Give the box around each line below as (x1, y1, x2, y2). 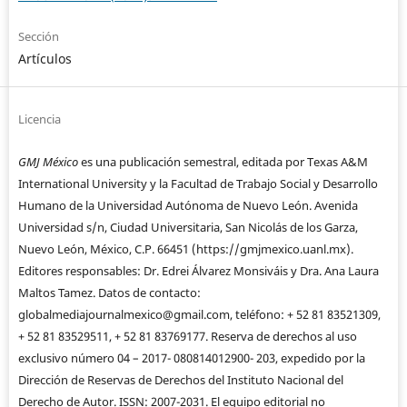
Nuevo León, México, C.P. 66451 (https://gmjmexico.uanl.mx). (17, 240, 353, 257)
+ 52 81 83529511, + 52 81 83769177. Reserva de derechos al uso (17, 327, 357, 344)
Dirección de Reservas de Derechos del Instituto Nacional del (17, 371, 343, 388)
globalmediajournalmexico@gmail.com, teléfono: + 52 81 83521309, (17, 305, 381, 323)
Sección (17, 27, 59, 45)
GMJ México (17, 153, 78, 170)
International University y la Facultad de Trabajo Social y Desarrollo (17, 174, 378, 192)
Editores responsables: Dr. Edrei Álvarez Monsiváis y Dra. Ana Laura (17, 262, 379, 279)
